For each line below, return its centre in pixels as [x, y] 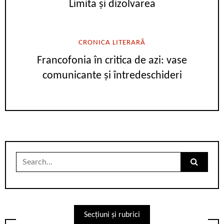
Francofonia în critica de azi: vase [112, 61]
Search [26, 157]
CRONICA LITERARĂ [112, 43]
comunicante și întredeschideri [112, 76]
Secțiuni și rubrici [112, 215]
